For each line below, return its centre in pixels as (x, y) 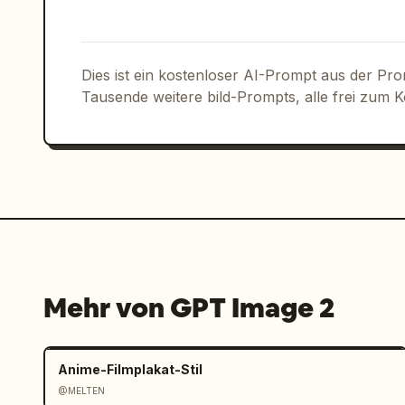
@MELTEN (81, 391)
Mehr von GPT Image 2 (189, 308)
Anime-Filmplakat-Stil (130, 369)
